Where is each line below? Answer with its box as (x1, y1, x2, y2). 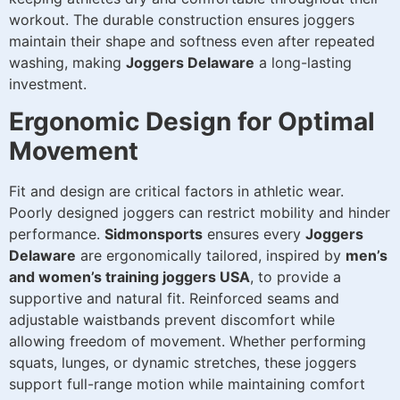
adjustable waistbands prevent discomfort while (9, 311, 335, 329)
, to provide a (250, 268, 341, 287)
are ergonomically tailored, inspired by (76, 246, 346, 265)
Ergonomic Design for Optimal (9, 106, 375, 137)
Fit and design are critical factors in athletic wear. (9, 182, 344, 201)
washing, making (9, 53, 126, 71)
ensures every (203, 225, 305, 244)
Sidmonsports (104, 225, 203, 244)
